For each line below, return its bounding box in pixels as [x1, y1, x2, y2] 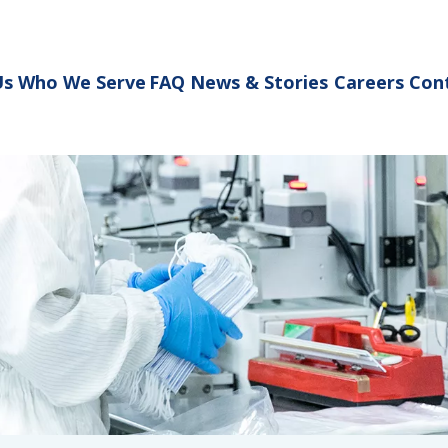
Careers [333, 70, 404, 94]
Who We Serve [17, 70, 146, 94]
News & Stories [189, 70, 328, 94]
